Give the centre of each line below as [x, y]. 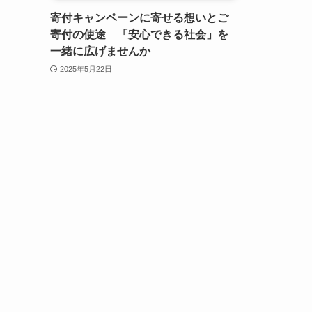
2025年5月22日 [86, 69]
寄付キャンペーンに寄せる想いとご [139, 18]
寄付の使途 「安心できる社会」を [139, 35]
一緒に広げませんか [100, 52]
